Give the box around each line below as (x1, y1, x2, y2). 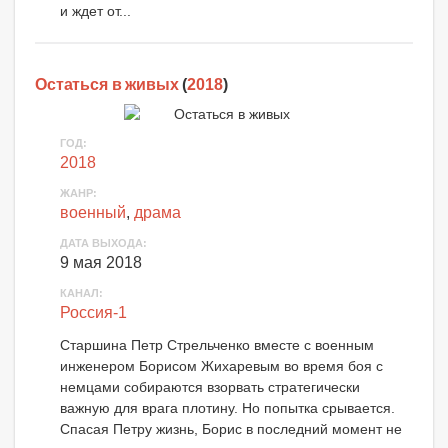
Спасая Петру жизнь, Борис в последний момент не (60, 420, 402, 437)
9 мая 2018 (60, 253, 142, 271)
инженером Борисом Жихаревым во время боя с (60, 357, 383, 374)
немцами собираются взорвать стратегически (60, 378, 360, 395)
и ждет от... (60, 3, 131, 20)
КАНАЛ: (60, 286, 103, 299)
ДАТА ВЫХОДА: (60, 236, 147, 249)
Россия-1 (60, 303, 127, 321)
